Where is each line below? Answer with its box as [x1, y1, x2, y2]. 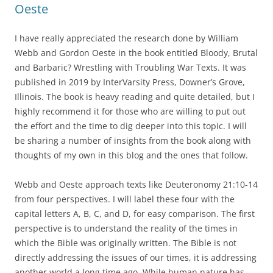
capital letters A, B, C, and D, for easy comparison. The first [15, 207, 255, 219]
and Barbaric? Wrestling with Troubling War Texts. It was [15, 61, 246, 73]
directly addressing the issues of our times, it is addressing [15, 251, 257, 263]
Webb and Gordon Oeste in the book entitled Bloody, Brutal [15, 46, 258, 58]
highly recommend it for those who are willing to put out [15, 105, 246, 117]
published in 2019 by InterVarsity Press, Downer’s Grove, [15, 76, 245, 88]
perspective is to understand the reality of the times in [15, 222, 238, 234]
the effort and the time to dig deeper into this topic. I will [15, 119, 247, 132]
